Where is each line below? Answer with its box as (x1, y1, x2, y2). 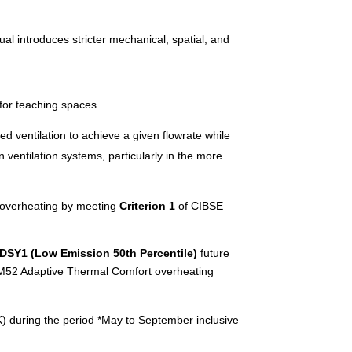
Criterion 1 (119, 199, 176, 212)
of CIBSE (175, 199, 224, 212)
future (197, 246, 230, 259)
